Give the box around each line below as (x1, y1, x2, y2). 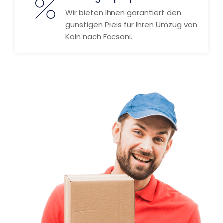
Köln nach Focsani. (65, 31, 132, 42)
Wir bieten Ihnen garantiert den (65, 7, 181, 18)
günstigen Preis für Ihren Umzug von (65, 19, 197, 30)
